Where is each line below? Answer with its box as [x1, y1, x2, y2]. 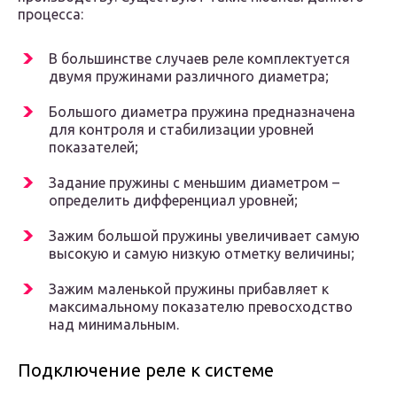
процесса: [18, 6, 83, 23]
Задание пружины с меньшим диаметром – [49, 175, 339, 191]
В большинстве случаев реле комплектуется [49, 51, 350, 67]
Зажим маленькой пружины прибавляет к [49, 281, 329, 298]
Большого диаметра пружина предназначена [49, 104, 355, 121]
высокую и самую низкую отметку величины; [49, 245, 354, 262]
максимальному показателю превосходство [49, 299, 353, 315]
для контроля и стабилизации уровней [49, 121, 314, 138]
